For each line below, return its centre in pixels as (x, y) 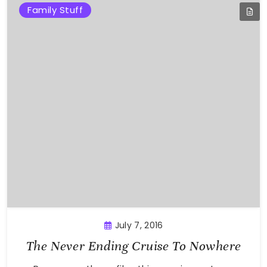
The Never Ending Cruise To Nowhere (133, 246)
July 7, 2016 (139, 226)
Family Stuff (55, 10)
